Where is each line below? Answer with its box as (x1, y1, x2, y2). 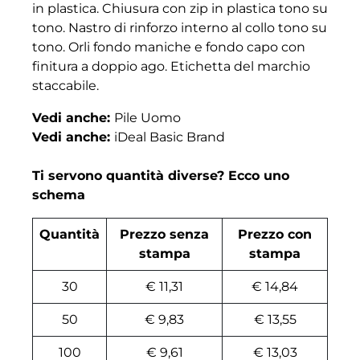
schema (32, 187, 85, 203)
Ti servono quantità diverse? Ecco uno (32, 168, 289, 184)
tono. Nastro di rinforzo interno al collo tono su (32, 20, 327, 36)
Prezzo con (238, 227, 312, 243)
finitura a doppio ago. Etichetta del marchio (32, 59, 310, 75)
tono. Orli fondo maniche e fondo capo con (32, 39, 305, 55)
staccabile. (32, 78, 99, 94)
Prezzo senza (120, 227, 209, 243)
